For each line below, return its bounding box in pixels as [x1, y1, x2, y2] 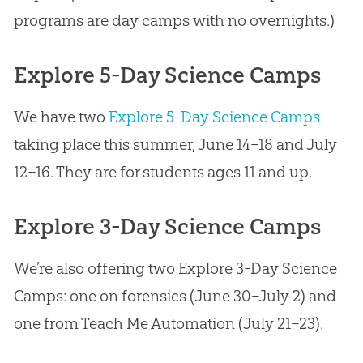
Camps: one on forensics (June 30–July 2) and [13, 286, 336, 306]
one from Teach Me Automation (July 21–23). [13, 314, 323, 334]
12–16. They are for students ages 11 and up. [13, 162, 312, 182]
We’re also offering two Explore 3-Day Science [13, 258, 337, 279]
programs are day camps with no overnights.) [13, 11, 335, 31]
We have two [13, 107, 109, 127]
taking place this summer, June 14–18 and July [13, 135, 337, 155]
